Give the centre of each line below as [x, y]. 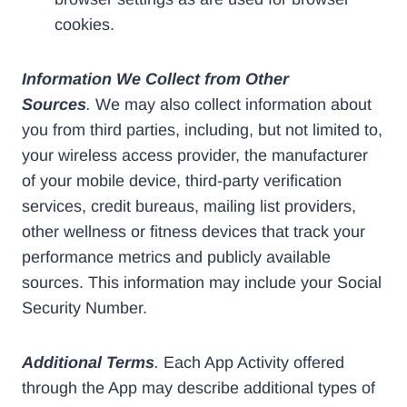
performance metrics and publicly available [176, 258]
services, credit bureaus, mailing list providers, [189, 207]
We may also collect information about [231, 105]
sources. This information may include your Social [202, 283]
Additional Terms [88, 363]
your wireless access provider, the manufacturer [195, 156]
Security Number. [84, 308]
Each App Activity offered [252, 363]
